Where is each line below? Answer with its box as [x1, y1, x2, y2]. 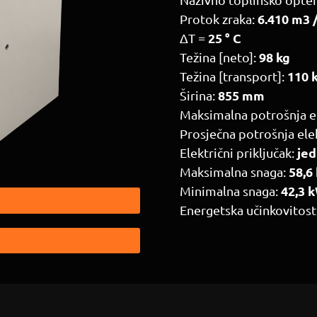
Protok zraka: [180, 11, 258, 26]
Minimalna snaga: [180, 183, 281, 198]
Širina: [180, 88, 218, 103]
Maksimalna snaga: [180, 164, 289, 179]
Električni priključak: [180, 145, 294, 160]
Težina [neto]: [180, 50, 259, 64]
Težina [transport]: [180, 69, 287, 83]
